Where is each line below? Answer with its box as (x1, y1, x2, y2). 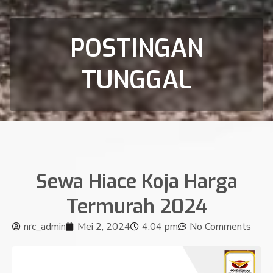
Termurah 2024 (66, 193, 207, 219)
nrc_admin (24, 219, 66, 233)
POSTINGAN (69, 32, 204, 65)
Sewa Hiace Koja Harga (35, 168, 238, 194)
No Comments (190, 219, 251, 233)
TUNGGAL (82, 63, 191, 96)
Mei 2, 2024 (77, 219, 130, 233)
